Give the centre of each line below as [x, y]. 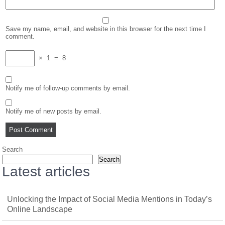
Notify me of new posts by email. [54, 111]
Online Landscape [40, 209]
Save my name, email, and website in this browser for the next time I [106, 29]
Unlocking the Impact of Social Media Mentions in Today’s [110, 199]
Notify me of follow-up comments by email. [68, 88]
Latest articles [46, 171]
